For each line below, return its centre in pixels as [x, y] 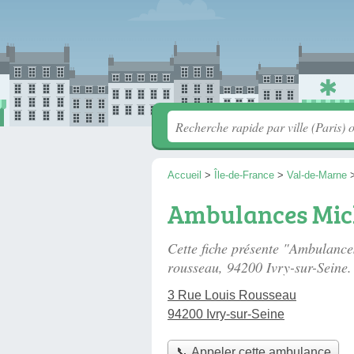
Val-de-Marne [317, 175]
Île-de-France [244, 175]
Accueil [185, 175]
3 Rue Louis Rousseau [232, 295]
